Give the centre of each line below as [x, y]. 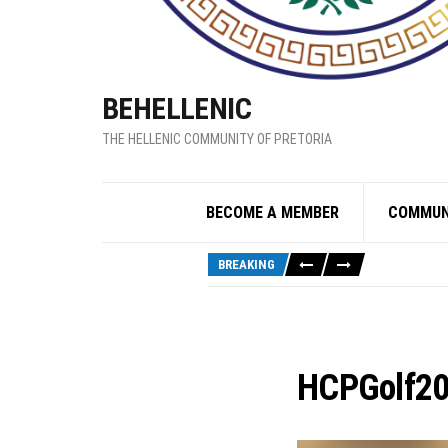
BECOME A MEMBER [272, 212]
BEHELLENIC [176, 108]
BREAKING [246, 264]
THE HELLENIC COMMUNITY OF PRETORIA [217, 138]
